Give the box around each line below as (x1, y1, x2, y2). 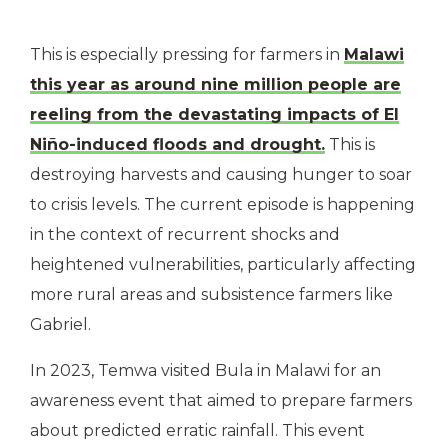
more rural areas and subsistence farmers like (30, 285, 393, 304)
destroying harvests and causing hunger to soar (30, 165, 412, 184)
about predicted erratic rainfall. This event (30, 421, 365, 440)
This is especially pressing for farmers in (30, 45, 344, 64)
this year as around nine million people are (30, 75, 401, 94)
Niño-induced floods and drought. (30, 135, 325, 154)
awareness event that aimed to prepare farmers (30, 391, 412, 410)
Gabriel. (30, 315, 91, 334)
